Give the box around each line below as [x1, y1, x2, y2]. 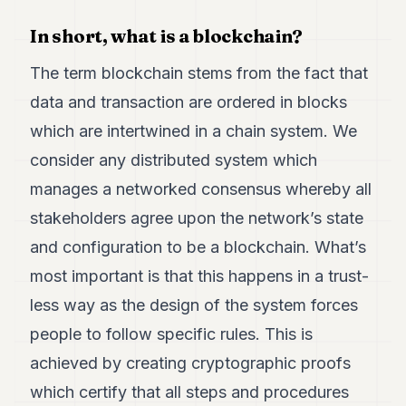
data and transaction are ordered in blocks [30, 92, 348, 111]
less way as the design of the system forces [30, 295, 359, 314]
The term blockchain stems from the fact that [30, 63, 369, 82]
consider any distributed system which [30, 150, 318, 169]
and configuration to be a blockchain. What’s [30, 237, 367, 256]
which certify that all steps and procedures [30, 382, 350, 401]
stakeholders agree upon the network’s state [30, 208, 364, 227]
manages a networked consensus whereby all [30, 179, 372, 198]
